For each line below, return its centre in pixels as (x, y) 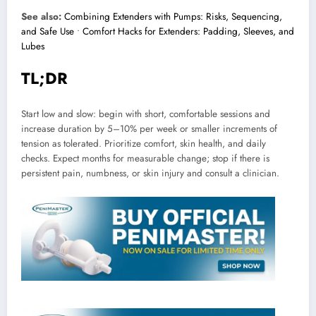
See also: (41, 17)
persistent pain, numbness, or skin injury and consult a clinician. (150, 173)
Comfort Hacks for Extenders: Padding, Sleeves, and (188, 32)
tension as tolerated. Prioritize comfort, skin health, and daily (144, 143)
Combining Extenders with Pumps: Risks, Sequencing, (173, 17)
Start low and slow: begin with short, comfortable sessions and (146, 114)
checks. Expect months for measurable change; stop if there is (145, 158)
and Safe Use (48, 32)
